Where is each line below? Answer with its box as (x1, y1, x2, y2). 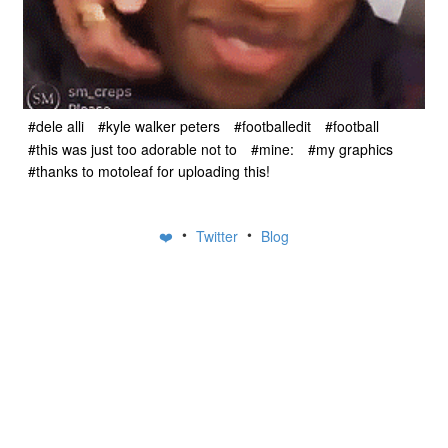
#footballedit (234, 116, 311, 137)
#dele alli (28, 116, 84, 137)
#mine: (251, 138, 294, 159)
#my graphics (308, 138, 393, 159)
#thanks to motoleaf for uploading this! (28, 160, 270, 181)
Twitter (196, 226, 242, 247)
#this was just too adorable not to (28, 138, 237, 159)
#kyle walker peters (98, 116, 220, 137)
